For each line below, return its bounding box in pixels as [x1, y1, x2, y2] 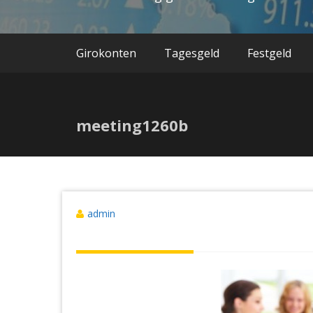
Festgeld [247, 45, 291, 61]
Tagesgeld [164, 45, 219, 61]
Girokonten [76, 45, 136, 61]
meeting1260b [76, 114, 188, 136]
